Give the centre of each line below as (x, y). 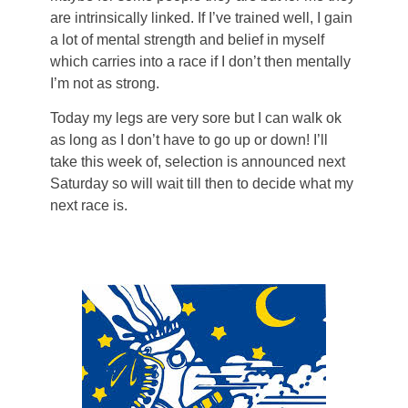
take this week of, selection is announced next (198, 162)
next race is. (89, 206)
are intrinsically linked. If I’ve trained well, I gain (201, 17)
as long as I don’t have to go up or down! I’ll (189, 140)
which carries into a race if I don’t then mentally (200, 61)
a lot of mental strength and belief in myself (187, 39)
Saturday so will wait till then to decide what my (202, 184)
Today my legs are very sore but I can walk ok (196, 118)
